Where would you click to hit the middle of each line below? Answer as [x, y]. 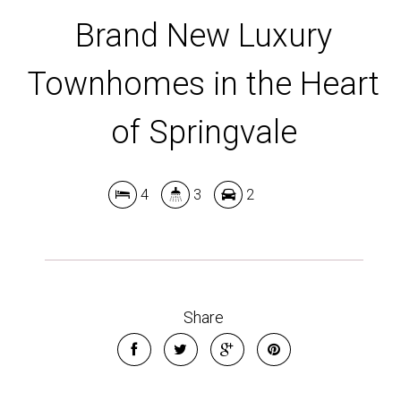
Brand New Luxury [204, 36]
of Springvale [204, 132]
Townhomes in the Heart [204, 84]
